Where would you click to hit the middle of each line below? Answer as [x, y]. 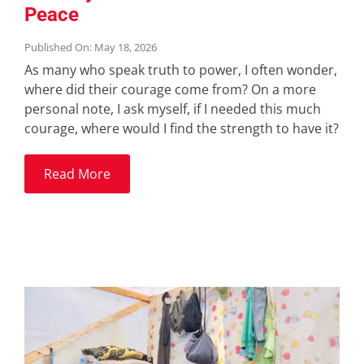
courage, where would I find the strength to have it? [181, 129]
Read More [77, 174]
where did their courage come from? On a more [170, 90]
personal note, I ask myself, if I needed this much [172, 109]
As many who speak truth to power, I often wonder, [180, 70]
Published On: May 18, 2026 [90, 48]
